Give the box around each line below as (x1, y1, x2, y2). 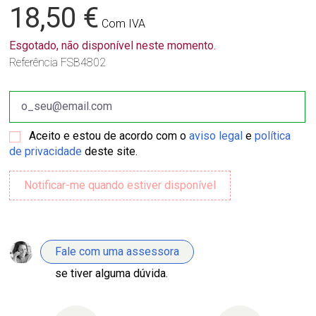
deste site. (82, 144, 138, 158)
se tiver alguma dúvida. (55, 266, 169, 280)
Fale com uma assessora (55, 244, 180, 258)
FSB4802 (61, 55, 107, 69)
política (255, 128, 291, 142)
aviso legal (189, 128, 243, 142)
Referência (9, 55, 59, 69)
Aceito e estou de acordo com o (29, 128, 190, 142)
